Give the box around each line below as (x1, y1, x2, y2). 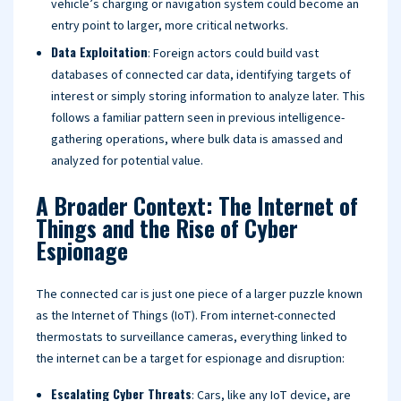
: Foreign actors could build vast (148, 45, 319, 63)
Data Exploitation (51, 42, 148, 61)
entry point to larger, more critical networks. (51, 17, 288, 35)
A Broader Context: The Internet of (36, 189, 358, 222)
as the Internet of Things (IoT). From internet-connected (36, 307, 336, 325)
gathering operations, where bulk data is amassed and (51, 131, 343, 149)
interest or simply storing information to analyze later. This (51, 88, 365, 106)
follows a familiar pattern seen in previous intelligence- (51, 109, 345, 127)
